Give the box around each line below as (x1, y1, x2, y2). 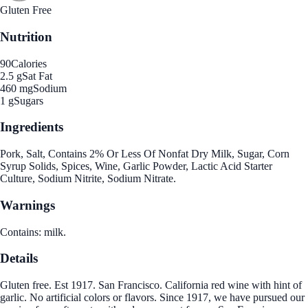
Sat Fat (22, 69, 52, 82)
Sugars (14, 94, 43, 107)
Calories (11, 57, 47, 69)
